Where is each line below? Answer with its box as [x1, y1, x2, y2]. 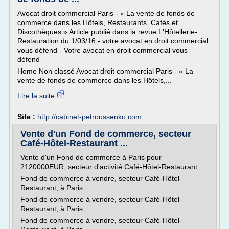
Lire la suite [17, 91, 57, 100]
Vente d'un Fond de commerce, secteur [20, 129, 191, 139]
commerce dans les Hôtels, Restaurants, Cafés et [17, 18, 178, 27]
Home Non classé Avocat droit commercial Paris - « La [17, 67, 193, 75]
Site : [17, 112, 37, 121]
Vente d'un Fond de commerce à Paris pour [20, 153, 162, 162]
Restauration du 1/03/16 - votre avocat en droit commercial [17, 37, 208, 45]
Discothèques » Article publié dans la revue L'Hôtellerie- [17, 28, 197, 36]
